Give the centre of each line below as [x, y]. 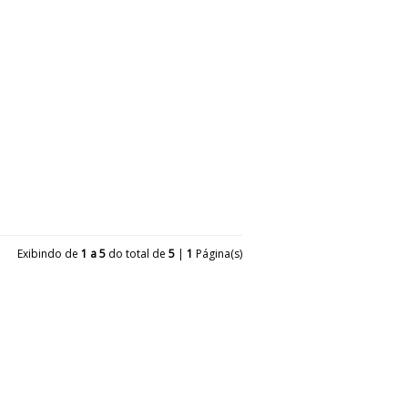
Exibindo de [49, 254]
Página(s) [218, 254]
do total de [137, 254]
